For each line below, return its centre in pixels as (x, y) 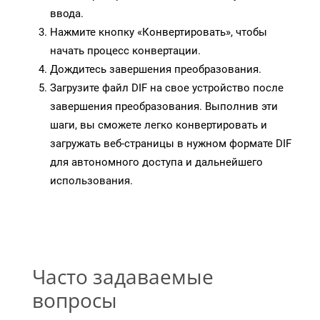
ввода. (67, 14)
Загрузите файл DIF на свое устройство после (167, 88)
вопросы (75, 300)
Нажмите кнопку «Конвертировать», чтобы (159, 32)
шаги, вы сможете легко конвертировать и (159, 125)
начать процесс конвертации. (125, 51)
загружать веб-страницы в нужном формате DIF (171, 144)
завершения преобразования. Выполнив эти (164, 107)
